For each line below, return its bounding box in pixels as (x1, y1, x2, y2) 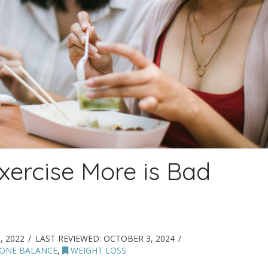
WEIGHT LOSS (68, 244, 126, 256)
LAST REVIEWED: (35, 232, 103, 244)
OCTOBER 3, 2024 (103, 232, 175, 244)
